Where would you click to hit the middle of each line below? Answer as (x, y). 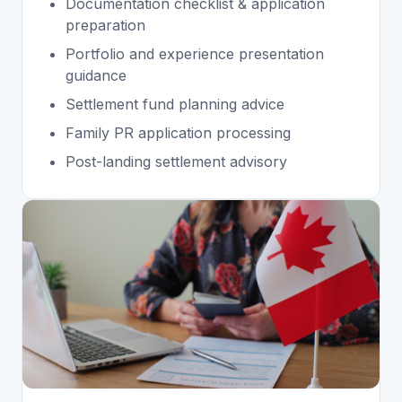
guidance (96, 76)
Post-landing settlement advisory (176, 162)
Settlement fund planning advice (175, 105)
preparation (105, 26)
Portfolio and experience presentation (195, 54)
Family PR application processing (178, 133)
